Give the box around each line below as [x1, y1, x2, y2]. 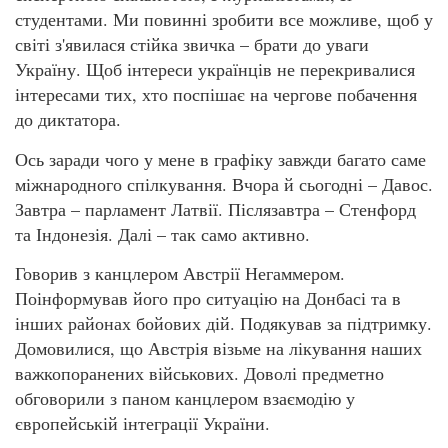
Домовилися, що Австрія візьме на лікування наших [15, 335, 422, 360]
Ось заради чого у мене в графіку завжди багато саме [15, 146, 426, 171]
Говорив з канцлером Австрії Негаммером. [15, 260, 345, 285]
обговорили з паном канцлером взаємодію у [15, 385, 355, 410]
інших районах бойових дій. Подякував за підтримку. [15, 310, 432, 335]
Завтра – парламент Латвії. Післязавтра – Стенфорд [15, 196, 416, 221]
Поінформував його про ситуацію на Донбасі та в [15, 285, 401, 310]
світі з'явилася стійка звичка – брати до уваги [15, 32, 369, 57]
